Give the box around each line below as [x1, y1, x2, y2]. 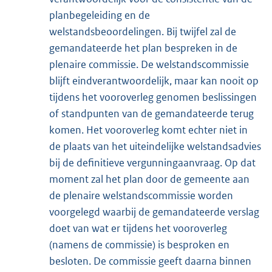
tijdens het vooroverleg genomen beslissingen [49, 90, 257, 104]
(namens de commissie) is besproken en [49, 237, 229, 251]
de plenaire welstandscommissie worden [49, 188, 233, 202]
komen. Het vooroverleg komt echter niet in [49, 123, 248, 137]
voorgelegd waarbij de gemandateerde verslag [49, 205, 259, 219]
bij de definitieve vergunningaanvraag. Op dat [49, 155, 256, 169]
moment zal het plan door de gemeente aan [49, 172, 250, 186]
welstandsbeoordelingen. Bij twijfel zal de [49, 24, 236, 38]
